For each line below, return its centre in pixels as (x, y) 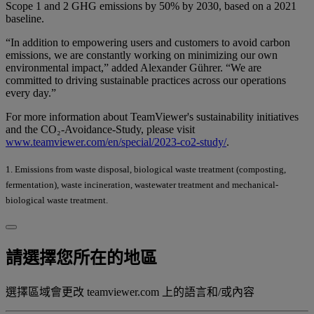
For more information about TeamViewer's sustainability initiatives (152, 116)
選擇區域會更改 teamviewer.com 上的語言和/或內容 (130, 292)
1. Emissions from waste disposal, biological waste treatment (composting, (146, 169)
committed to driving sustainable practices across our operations (146, 80)
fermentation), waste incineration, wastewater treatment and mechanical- (142, 184)
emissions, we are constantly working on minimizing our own (142, 55)
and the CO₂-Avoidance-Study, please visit (100, 129)
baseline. (25, 18)
